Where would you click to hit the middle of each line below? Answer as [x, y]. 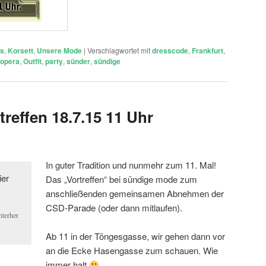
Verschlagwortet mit [119, 50]
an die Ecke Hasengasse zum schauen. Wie [132, 251]
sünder [78, 61]
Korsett [20, 51]
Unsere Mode [59, 51]
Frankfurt [208, 51]
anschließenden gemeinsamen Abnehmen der [135, 194]
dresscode [170, 51]
